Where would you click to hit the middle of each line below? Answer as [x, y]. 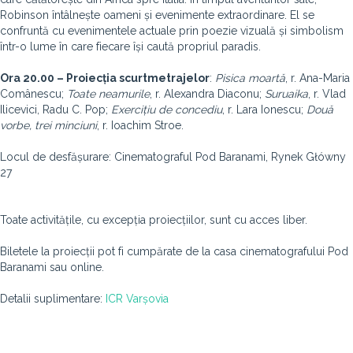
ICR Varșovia [137, 299]
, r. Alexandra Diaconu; [207, 94]
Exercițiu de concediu [167, 110]
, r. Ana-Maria [318, 78]
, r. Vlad [327, 94]
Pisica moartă [250, 78]
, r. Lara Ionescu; [264, 110]
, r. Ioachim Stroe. [140, 125]
